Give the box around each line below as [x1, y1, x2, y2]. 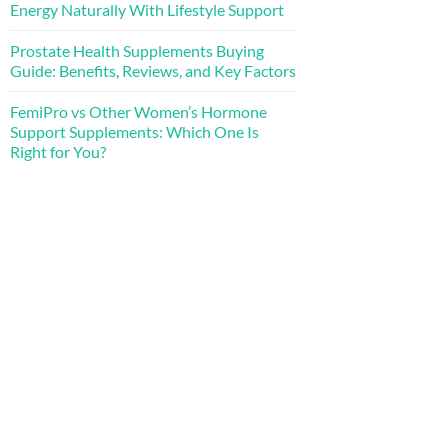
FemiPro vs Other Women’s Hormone [10, 101, 267, 121]
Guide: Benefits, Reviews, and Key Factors [10, 60, 296, 80]
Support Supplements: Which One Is [10, 121, 259, 141]
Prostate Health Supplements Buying [10, 40, 264, 60]
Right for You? [10, 141, 106, 161]
